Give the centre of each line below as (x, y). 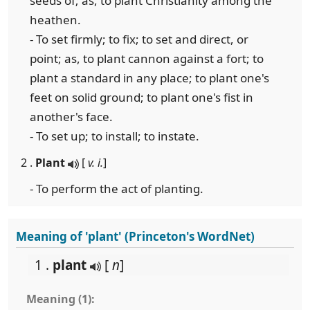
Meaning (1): (61, 299)
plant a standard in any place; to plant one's (149, 78)
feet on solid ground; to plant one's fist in (142, 97)
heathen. (55, 20)
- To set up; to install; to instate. (115, 136)
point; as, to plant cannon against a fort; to (147, 58)
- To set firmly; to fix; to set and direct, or (139, 39)
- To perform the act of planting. (117, 189)
